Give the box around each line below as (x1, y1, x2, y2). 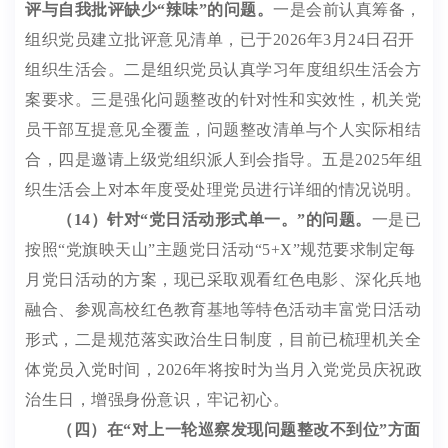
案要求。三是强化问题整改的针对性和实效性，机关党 (25, 91, 421, 108)
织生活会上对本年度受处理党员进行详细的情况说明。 (25, 181, 421, 198)
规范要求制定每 (300, 241, 416, 258)
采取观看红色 (206, 271, 306, 288)
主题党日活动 (155, 241, 255, 258)
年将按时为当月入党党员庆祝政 (191, 361, 422, 378)
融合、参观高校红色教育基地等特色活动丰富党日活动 (25, 301, 421, 318)
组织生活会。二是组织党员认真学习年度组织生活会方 (25, 61, 421, 78)
